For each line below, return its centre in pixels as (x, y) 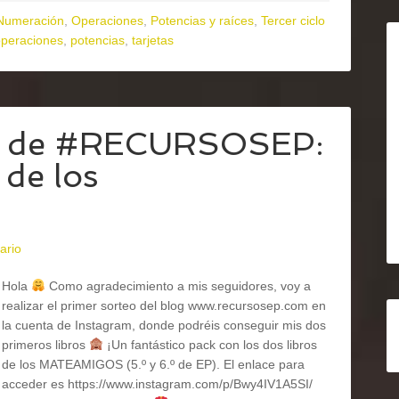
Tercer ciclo (293, 20)
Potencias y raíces (202, 20)
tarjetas (153, 40)
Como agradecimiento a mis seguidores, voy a (178, 286)
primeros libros (45, 345)
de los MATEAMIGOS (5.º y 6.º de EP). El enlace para (153, 364)
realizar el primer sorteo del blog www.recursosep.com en (164, 305)
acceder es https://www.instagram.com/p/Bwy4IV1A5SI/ (157, 384)
